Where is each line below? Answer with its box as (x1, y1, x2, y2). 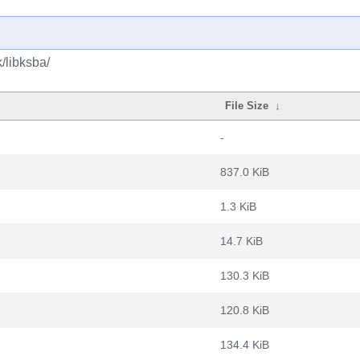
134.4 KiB (220, 338, 269, 351)
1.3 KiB (220, 200, 256, 213)
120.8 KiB (220, 304, 269, 317)
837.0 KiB (220, 166, 269, 178)
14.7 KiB (220, 235, 263, 247)
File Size (225, 100, 269, 112)
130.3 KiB (220, 269, 269, 282)
